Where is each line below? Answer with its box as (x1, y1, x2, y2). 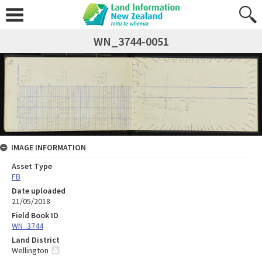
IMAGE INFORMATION (11, 142, 86, 153)
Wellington (12, 244, 49, 256)
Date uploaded (12, 185, 65, 196)
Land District (12, 234, 60, 245)
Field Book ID (12, 209, 58, 220)
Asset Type (12, 160, 52, 171)
